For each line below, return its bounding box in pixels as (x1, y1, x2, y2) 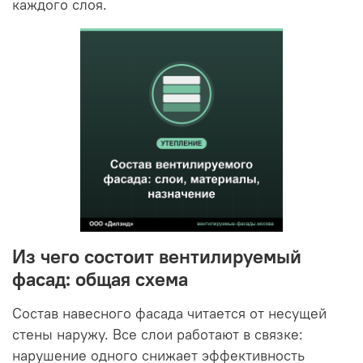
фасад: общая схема (12, 266, 188, 291)
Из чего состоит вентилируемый (12, 243, 301, 268)
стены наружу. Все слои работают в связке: (12, 325, 303, 344)
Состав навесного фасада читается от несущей (12, 304, 327, 322)
